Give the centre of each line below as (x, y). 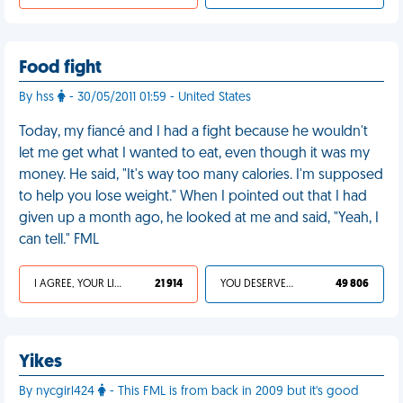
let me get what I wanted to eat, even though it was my (194, 154)
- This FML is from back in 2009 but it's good (233, 392)
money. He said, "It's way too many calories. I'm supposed (201, 175)
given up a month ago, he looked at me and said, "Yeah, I (199, 219)
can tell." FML (59, 240)
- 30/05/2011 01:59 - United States (158, 98)
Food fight (60, 68)
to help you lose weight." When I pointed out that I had (193, 197)
